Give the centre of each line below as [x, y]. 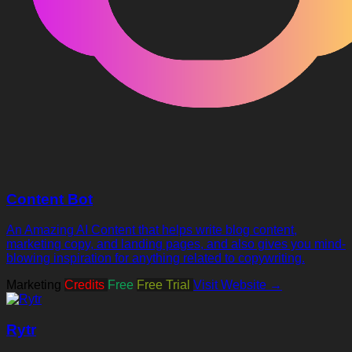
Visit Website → [238, 285]
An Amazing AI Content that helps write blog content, [152, 230]
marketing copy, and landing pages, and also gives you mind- [176, 244]
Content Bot [49, 200]
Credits [86, 285]
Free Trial [165, 285]
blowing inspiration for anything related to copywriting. [156, 258]
